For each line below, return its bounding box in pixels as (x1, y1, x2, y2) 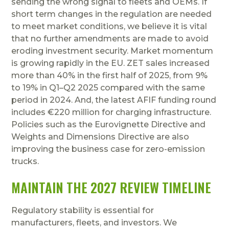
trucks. (11, 156, 39, 166)
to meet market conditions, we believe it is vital (11, 21, 208, 31)
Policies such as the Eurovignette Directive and (11, 119, 206, 129)
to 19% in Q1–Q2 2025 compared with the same (11, 82, 205, 93)
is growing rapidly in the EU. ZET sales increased (11, 58, 210, 68)
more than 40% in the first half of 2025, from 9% (11, 70, 208, 80)
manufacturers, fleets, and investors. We (11, 218, 177, 228)
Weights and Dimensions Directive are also (11, 131, 190, 142)
